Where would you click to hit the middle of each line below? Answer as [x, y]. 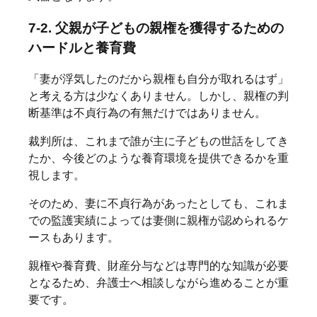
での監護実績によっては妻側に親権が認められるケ [158, 221]
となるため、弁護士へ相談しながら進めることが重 [158, 283]
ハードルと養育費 [82, 47]
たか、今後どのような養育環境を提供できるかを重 [158, 158]
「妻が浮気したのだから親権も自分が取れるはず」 [158, 79]
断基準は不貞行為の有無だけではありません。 [147, 113]
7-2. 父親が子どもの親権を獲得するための [156, 28]
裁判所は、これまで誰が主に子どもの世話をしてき [158, 142]
